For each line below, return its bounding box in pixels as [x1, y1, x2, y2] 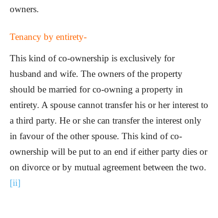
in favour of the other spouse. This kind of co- [10, 131, 182, 142]
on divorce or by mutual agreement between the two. [10, 162, 206, 173]
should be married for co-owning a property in [10, 84, 183, 95]
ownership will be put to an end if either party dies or [10, 146, 207, 157]
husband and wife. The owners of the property [10, 69, 182, 79]
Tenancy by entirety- [10, 32, 87, 42]
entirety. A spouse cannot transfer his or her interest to [10, 100, 208, 110]
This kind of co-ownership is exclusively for [10, 53, 175, 64]
